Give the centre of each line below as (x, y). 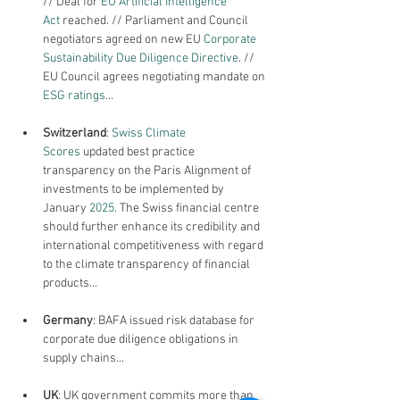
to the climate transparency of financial (148, 265)
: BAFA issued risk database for (175, 321)
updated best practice (139, 152)
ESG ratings (74, 96)
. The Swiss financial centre (188, 208)
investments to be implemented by (135, 190)
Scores (62, 152)
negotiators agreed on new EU (123, 40)
